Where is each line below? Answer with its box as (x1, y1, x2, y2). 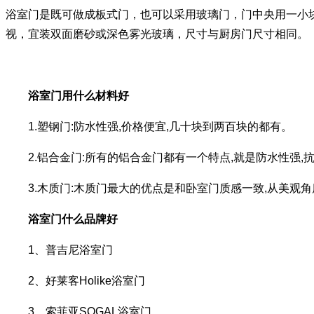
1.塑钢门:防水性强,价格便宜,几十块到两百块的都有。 (6, 120, 292, 132)
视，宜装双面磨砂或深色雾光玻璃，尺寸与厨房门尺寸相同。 (6, 27, 308, 40)
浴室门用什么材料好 (28, 89, 129, 102)
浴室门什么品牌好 (17, 212, 118, 225)
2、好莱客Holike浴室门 (6, 274, 145, 287)
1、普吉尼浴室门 (6, 243, 113, 256)
